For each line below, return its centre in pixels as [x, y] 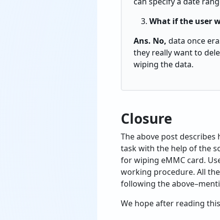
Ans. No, [151, 41]
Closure [147, 119]
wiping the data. [164, 65]
